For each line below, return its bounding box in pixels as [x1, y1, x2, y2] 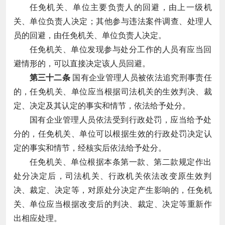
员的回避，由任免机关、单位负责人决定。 [13, 31, 166, 40]
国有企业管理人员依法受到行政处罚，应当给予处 [29, 115, 212, 124]
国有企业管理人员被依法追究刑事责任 [70, 73, 212, 82]
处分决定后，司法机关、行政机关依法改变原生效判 [13, 171, 212, 180]
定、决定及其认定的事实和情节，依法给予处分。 [13, 101, 190, 110]
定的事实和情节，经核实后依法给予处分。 [13, 143, 166, 152]
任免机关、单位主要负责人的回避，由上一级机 [29, 3, 212, 12]
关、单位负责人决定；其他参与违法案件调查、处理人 [13, 17, 212, 26]
